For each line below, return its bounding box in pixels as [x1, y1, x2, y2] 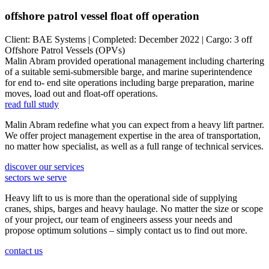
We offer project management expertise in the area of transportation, [5, 130, 261, 141]
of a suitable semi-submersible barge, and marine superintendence [5, 66, 252, 77]
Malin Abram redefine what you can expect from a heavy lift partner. [5, 119, 264, 130]
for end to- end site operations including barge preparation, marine [5, 77, 254, 88]
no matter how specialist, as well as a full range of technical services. [5, 141, 264, 151]
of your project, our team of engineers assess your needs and [5, 214, 232, 225]
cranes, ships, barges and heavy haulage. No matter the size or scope [5, 203, 263, 214]
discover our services [5, 161, 84, 172]
